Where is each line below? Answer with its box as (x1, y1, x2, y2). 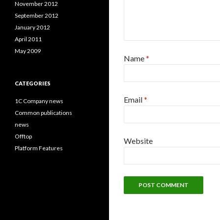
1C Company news (15, 97, 63, 105)
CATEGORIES (15, 80, 51, 86)
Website (124, 136, 153, 145)
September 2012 (15, 12, 58, 19)
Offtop (15, 133, 32, 140)
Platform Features (15, 144, 63, 152)
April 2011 (15, 35, 42, 43)
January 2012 (15, 24, 50, 31)
